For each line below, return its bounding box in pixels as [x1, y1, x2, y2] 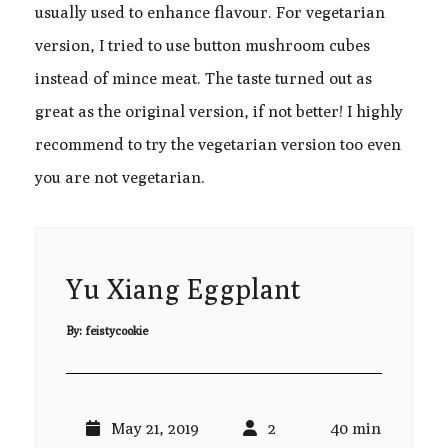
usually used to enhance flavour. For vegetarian [34, 3, 385, 23]
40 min [330, 419, 381, 439]
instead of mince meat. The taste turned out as [34, 69, 372, 89]
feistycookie [84, 323, 148, 339]
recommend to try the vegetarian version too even [34, 135, 401, 155]
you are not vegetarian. [34, 168, 205, 188]
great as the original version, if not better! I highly [34, 102, 403, 122]
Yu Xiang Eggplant [65, 272, 301, 306]
